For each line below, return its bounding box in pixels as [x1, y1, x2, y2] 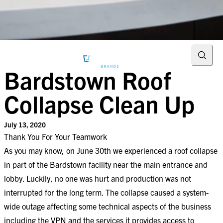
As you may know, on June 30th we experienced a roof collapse [4, 145, 218, 155]
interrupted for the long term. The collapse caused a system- [4, 187, 209, 197]
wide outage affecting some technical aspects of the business [4, 201, 211, 211]
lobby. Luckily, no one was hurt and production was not [4, 173, 191, 183]
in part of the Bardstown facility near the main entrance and [4, 159, 208, 169]
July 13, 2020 [4, 120, 46, 129]
